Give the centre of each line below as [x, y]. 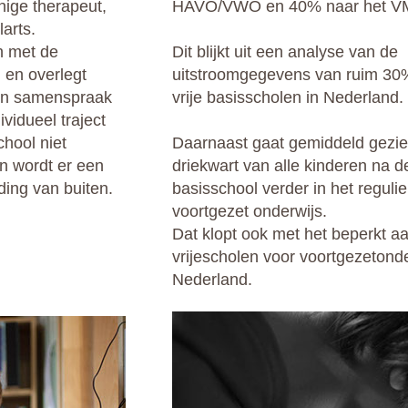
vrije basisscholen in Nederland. [288, 97]
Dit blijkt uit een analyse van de [285, 52]
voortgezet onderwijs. [250, 211]
